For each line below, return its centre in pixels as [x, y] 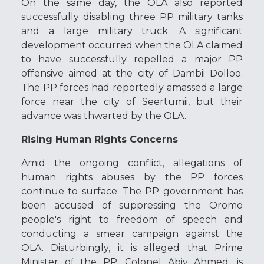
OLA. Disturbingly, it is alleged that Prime [132, 247]
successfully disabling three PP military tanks [132, 16]
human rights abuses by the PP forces [132, 177]
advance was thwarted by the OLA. [104, 115]
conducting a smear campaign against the [132, 233]
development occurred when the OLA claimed [132, 45]
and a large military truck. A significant [132, 31]
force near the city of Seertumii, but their [132, 101]
